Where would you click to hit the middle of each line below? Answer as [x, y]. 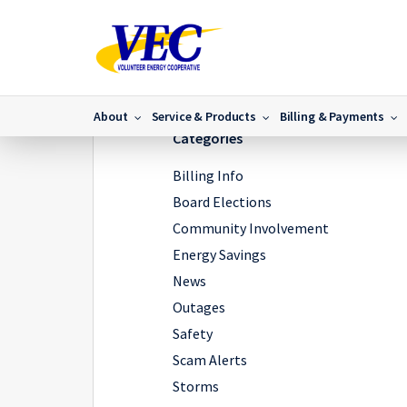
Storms [196, 386]
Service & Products [203, 116]
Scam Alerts [210, 360]
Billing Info [208, 175]
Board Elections [223, 202]
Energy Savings [220, 254]
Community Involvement [251, 228]
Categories [208, 138]
